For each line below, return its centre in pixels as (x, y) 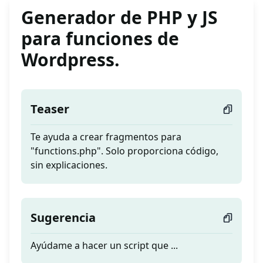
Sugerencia (63, 218)
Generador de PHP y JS (119, 18)
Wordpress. (70, 60)
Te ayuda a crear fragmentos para (106, 137)
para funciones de (100, 39)
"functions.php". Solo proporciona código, (124, 151)
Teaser (50, 109)
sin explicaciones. (69, 165)
